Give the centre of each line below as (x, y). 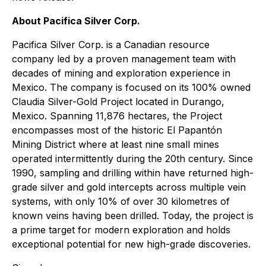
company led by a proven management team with (124, 58)
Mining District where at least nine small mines (115, 144)
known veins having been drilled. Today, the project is (133, 215)
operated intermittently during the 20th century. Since (132, 158)
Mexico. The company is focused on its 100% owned (131, 87)
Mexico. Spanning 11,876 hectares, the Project (117, 115)
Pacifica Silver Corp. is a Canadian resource (111, 44)
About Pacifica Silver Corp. (76, 20)
